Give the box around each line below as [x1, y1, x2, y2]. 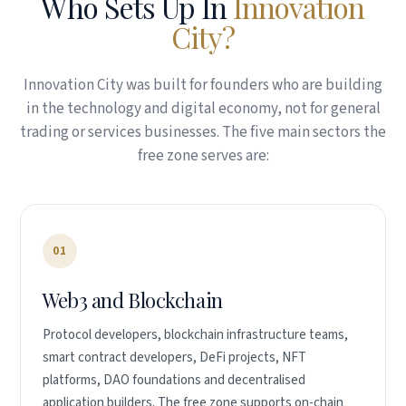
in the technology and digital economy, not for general [25, 98, 381, 120]
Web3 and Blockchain [43, 286, 223, 314]
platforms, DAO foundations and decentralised [43, 371, 305, 390]
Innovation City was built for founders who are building [24, 74, 382, 96]
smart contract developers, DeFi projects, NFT [43, 348, 306, 367]
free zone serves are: [137, 145, 269, 167]
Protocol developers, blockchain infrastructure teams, [43, 325, 348, 344]
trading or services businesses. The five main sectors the [20, 121, 386, 143]
